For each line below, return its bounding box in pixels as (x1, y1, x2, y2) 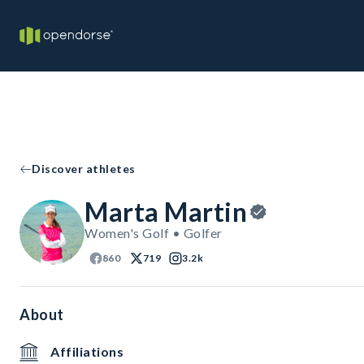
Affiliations (50, 344, 123, 359)
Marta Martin (84, 196, 247, 227)
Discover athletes (32, 162, 136, 175)
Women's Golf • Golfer (84, 225, 223, 240)
